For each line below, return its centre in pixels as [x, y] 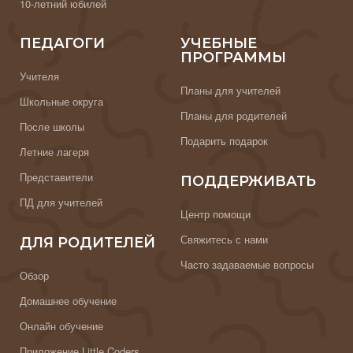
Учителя [39, 76]
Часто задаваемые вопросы [247, 265]
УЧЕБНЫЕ [219, 44]
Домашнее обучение [68, 301]
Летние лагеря [54, 152]
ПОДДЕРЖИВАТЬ [248, 182]
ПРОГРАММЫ [233, 58]
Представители [56, 177]
